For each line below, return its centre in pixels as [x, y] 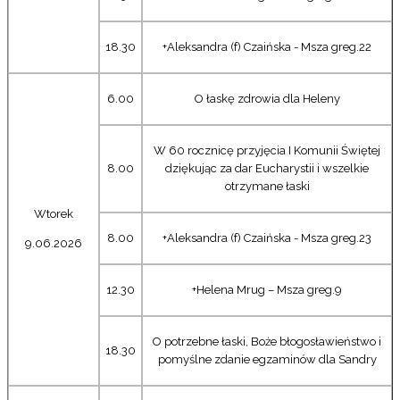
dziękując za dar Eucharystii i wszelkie [267, 168]
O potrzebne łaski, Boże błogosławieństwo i [267, 341]
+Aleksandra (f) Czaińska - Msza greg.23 [267, 237]
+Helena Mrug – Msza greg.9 [267, 289]
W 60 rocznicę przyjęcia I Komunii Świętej [267, 150]
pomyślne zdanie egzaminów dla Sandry [267, 359]
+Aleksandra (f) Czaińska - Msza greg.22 [267, 46]
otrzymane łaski [267, 186]
